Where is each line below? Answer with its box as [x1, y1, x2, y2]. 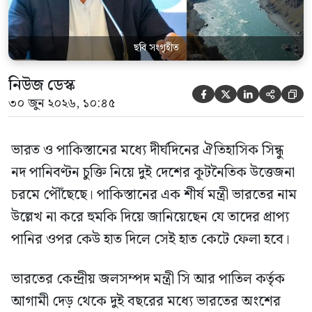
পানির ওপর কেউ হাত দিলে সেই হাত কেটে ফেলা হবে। [11, 228, 290, 251]
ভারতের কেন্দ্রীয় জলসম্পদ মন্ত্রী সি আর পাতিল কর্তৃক [11, 268, 285, 291]
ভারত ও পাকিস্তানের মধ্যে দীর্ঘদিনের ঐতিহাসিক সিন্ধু [11, 139, 283, 162]
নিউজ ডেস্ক [8, 73, 75, 98]
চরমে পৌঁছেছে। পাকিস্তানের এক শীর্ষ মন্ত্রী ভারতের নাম [11, 184, 297, 207]
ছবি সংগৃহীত [133, 40, 179, 56]
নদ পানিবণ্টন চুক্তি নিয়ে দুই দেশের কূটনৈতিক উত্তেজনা [11, 162, 295, 185]
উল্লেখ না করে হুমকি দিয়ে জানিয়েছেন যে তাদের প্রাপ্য [11, 206, 289, 229]
